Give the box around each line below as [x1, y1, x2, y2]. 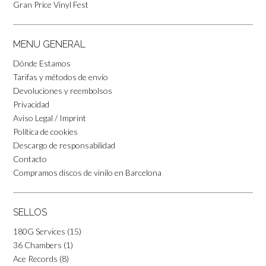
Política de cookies [13, 126, 78, 137]
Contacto [13, 153, 47, 164]
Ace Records [13, 253, 58, 264]
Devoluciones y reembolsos [13, 85, 112, 96]
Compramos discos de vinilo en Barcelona [13, 167, 161, 178]
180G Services [13, 226, 65, 236]
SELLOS [13, 206, 47, 218]
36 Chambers [13, 239, 62, 250]
